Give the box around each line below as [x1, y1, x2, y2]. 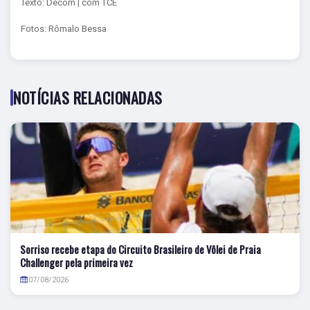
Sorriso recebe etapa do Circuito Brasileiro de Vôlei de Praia [20, 241, 261, 257]
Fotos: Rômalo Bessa [21, 23, 107, 34]
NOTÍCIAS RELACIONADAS [13, 86, 163, 109]
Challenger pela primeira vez [20, 254, 133, 270]
